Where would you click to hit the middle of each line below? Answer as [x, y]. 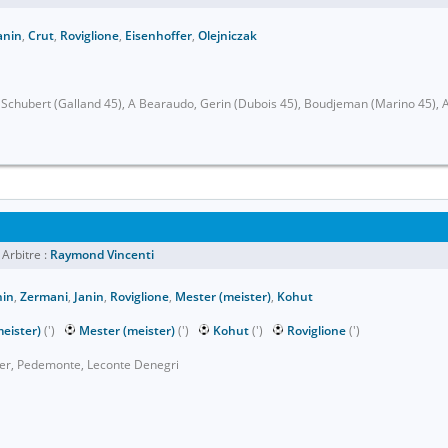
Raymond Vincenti [102, 254]
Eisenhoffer [158, 35]
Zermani [44, 296]
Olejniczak [227, 35]
